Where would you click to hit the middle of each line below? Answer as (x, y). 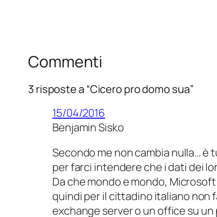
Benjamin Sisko (88, 127)
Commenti (65, 62)
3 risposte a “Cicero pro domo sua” (111, 89)
